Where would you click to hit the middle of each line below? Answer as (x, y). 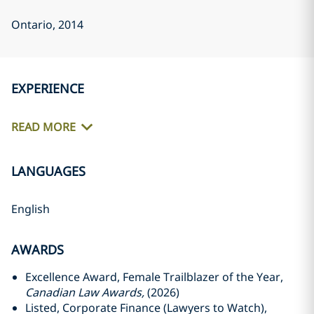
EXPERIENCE (48, 88)
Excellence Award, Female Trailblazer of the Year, (154, 277)
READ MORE (43, 127)
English (30, 209)
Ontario (32, 25)
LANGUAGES (48, 171)
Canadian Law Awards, (85, 292)
